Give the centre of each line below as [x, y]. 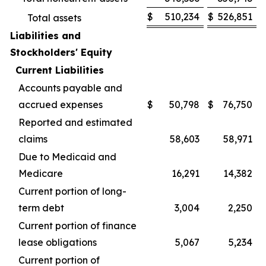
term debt [41, 208]
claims [33, 139]
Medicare [41, 173]
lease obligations [58, 242]
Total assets [54, 18]
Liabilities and [45, 36]
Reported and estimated [75, 122]
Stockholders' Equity [61, 52]
